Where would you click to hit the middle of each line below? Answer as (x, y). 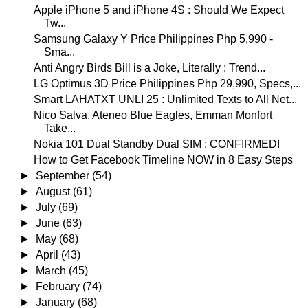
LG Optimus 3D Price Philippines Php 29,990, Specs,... (167, 83)
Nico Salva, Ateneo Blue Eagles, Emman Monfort (153, 115)
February (59, 286)
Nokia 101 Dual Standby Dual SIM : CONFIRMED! (156, 144)
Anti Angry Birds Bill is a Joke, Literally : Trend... (149, 67)
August (55, 191)
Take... (59, 128)
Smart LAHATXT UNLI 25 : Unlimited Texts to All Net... (165, 99)
